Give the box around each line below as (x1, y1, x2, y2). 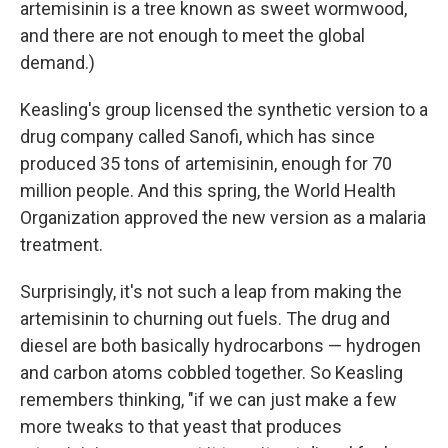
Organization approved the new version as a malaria (20, 206, 426, 228)
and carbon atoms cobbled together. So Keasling (20, 361, 403, 383)
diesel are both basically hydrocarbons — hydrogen (20, 334, 421, 356)
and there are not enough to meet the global (20, 24, 365, 46)
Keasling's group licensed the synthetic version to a (20, 98, 428, 120)
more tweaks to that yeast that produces (20, 415, 342, 437)
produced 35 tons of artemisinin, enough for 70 (20, 152, 392, 174)
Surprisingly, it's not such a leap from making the (20, 280, 402, 302)
